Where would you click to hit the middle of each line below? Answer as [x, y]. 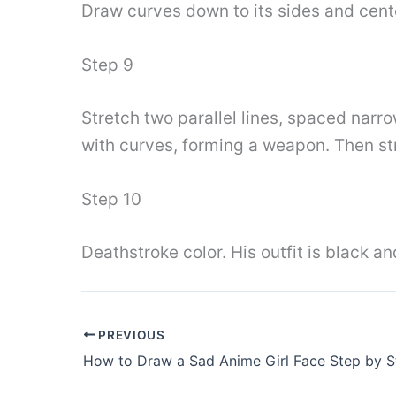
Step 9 [107, 65]
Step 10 [111, 200]
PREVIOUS [130, 335]
